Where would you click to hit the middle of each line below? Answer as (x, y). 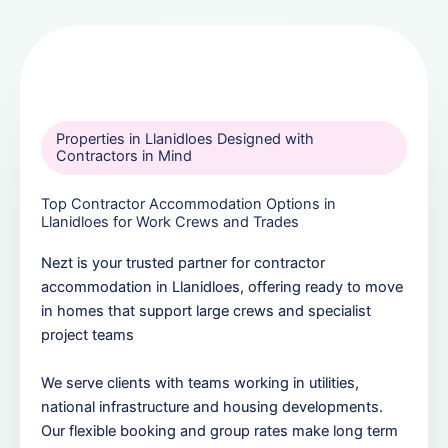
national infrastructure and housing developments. (212, 406)
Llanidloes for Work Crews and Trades (170, 221)
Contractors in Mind (124, 155)
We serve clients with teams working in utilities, (200, 382)
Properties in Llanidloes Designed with (185, 138)
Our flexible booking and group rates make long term (219, 430)
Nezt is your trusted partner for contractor (183, 262)
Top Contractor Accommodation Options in (188, 203)
